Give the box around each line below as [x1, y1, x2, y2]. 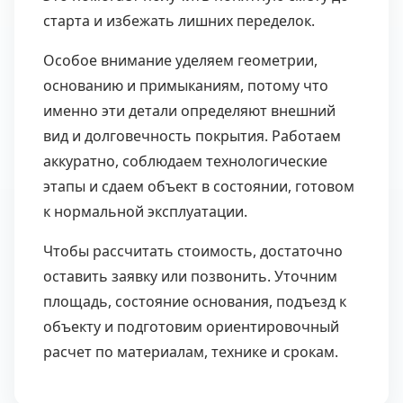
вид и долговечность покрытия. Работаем [43, 126, 341, 146]
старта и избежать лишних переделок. [43, 11, 315, 31]
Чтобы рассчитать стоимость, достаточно [43, 241, 343, 261]
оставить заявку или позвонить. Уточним [43, 266, 337, 286]
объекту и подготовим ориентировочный [43, 317, 339, 336]
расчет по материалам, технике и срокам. [43, 342, 338, 362]
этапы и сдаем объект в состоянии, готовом [43, 176, 354, 196]
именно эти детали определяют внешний [43, 101, 336, 121]
